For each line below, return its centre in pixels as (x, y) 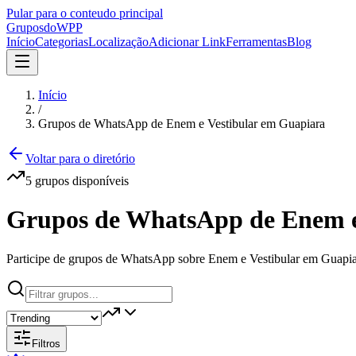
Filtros (46, 343)
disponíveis (99, 181)
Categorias (62, 42)
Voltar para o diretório (80, 159)
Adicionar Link (187, 42)
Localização (118, 42)
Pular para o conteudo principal (85, 13)
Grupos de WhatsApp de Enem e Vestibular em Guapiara (182, 124)
